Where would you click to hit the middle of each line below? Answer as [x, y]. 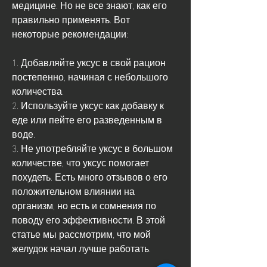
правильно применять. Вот [71, 18]
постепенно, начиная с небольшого [90, 76]
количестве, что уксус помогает [80, 162]
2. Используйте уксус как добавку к [88, 104]
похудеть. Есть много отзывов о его [90, 176]
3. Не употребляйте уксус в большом [92, 147]
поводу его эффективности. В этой [89, 219]
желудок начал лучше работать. [81, 247]
